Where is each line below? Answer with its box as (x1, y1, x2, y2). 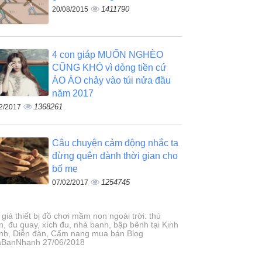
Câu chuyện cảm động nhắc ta (52, 138, 179, 148)
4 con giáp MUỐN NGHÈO (52, 50, 164, 60)
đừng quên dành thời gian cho (52, 151, 178, 161)
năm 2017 (52, 88, 94, 98)
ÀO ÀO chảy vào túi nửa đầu (52, 75, 171, 85)
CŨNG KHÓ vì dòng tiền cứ (52, 63, 167, 73)
